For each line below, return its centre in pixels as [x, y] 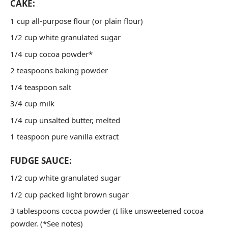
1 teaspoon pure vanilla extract [64, 136]
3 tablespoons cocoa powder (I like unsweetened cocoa [107, 211]
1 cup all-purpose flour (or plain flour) [77, 21]
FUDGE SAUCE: [41, 160]
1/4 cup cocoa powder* [51, 54]
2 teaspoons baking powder [59, 70]
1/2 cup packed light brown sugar [69, 194]
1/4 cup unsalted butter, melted [65, 120]
